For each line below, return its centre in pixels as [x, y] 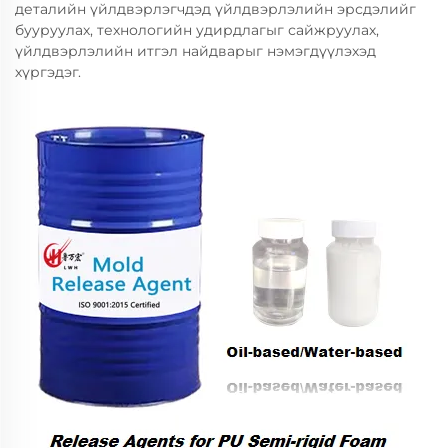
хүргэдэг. [48, 72]
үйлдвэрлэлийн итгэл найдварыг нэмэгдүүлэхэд [195, 51]
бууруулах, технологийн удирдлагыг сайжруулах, [197, 30]
